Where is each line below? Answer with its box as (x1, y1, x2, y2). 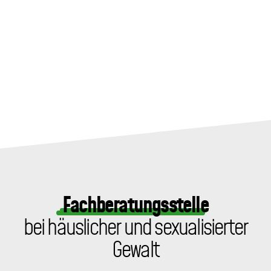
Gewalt (111, 235, 160, 266)
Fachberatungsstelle (62, 190, 209, 221)
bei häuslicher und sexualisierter (23, 212, 248, 244)
